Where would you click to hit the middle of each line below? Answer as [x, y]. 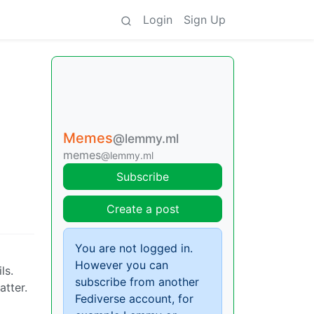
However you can [122, 265]
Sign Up [205, 20]
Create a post [143, 209]
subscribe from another [137, 282]
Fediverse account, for [134, 299]
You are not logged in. [134, 248]
